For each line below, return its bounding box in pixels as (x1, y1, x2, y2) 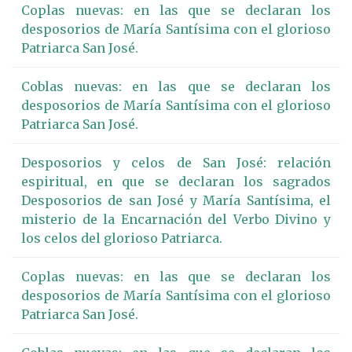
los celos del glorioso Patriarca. (21, 230, 222, 246)
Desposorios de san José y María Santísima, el (21, 192, 331, 208)
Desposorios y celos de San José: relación (21, 155, 331, 170)
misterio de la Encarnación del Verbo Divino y (21, 211, 331, 227)
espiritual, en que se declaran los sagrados (21, 174, 331, 189)
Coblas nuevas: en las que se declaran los (21, 79, 331, 94)
